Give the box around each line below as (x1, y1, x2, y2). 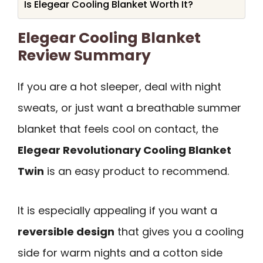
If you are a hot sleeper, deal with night (18, 79, 221, 95)
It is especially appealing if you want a (18, 203, 217, 218)
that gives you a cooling (114, 224, 244, 239)
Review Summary (18, 45, 151, 66)
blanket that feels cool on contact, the (18, 122, 218, 137)
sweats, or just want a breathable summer (18, 100, 241, 116)
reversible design (18, 224, 114, 239)
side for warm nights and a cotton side (18, 245, 222, 260)
